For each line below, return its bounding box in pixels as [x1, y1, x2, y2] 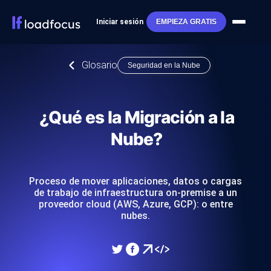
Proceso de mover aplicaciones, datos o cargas [29, 175, 242, 187]
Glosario [81, 59, 117, 71]
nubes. [121, 210, 150, 221]
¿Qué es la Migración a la [39, 107, 234, 128]
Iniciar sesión [96, 18, 143, 27]
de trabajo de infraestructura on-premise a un [34, 187, 237, 198]
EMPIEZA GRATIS [155, 18, 217, 27]
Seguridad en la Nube [127, 61, 200, 70]
